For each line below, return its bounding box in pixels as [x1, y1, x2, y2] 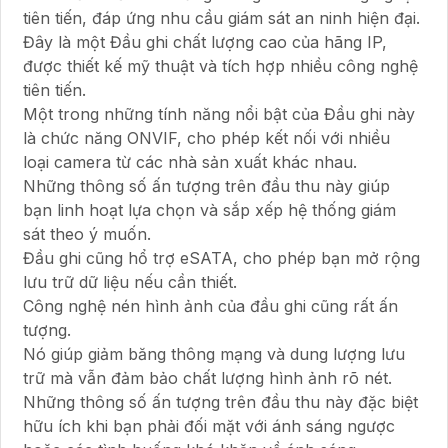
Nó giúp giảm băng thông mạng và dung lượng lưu [23, 344, 405, 365]
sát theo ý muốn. [23, 224, 151, 245]
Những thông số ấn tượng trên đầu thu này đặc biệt [23, 392, 418, 413]
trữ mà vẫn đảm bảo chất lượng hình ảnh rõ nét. [23, 368, 392, 389]
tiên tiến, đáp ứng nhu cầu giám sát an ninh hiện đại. [23, 8, 420, 29]
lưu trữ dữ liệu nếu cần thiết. [23, 272, 237, 293]
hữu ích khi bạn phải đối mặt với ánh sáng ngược [23, 416, 395, 437]
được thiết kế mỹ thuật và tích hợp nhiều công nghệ [23, 56, 418, 77]
